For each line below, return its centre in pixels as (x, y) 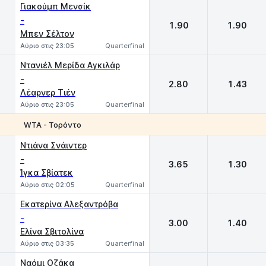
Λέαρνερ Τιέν (48, 92)
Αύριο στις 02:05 (47, 185)
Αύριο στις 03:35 (47, 243)
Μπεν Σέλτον (47, 34)
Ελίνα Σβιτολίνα (52, 231)
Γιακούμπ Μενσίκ (56, 6)
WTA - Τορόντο (53, 124)
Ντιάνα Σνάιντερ (53, 145)
